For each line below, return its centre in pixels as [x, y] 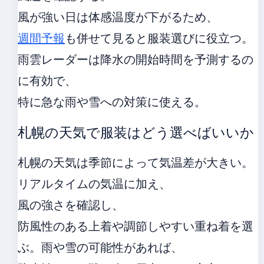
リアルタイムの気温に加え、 [94, 184]
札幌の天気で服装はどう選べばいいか [136, 133]
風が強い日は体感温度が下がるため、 [118, 17]
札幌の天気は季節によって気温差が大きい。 [136, 162]
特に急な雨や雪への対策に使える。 [112, 102]
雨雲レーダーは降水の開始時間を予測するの [136, 59]
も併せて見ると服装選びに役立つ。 [159, 38]
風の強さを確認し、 [71, 205]
